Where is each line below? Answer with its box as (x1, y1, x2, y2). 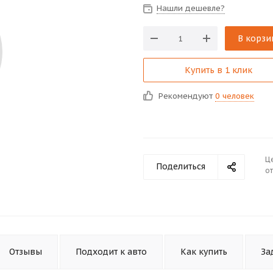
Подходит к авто (76, 246, 147, 257)
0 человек (215, 91, 254, 101)
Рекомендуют (158, 91, 215, 101)
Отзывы (9, 246, 42, 257)
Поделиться (156, 161, 205, 172)
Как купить (180, 246, 227, 257)
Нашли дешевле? (157, 3, 225, 13)
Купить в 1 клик (185, 65, 252, 76)
